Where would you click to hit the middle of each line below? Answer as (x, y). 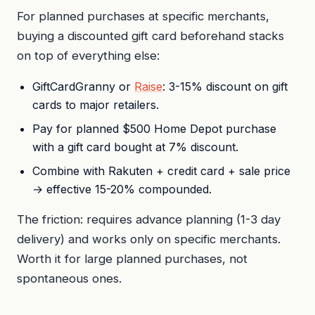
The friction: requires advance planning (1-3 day (149, 219)
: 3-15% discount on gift (225, 86)
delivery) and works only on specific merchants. (149, 239)
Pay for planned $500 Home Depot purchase (155, 128)
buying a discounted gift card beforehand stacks (150, 36)
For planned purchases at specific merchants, (143, 16)
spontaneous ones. (69, 278)
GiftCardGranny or (84, 86)
